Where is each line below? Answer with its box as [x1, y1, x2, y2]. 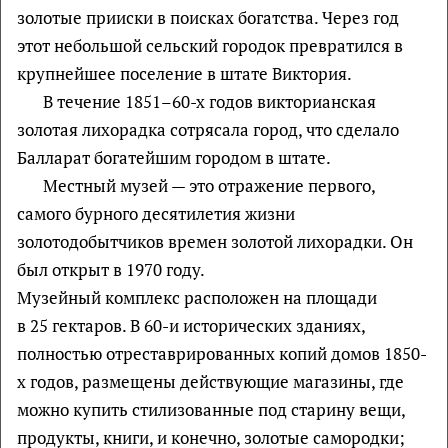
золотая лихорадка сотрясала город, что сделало [17, 118, 399, 141]
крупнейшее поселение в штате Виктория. [17, 62, 355, 85]
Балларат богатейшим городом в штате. [17, 146, 331, 169]
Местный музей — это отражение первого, [42, 174, 375, 197]
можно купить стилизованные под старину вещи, [17, 398, 405, 421]
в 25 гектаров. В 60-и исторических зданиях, [17, 314, 365, 337]
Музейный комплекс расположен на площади [17, 286, 377, 309]
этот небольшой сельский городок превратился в [17, 34, 403, 57]
